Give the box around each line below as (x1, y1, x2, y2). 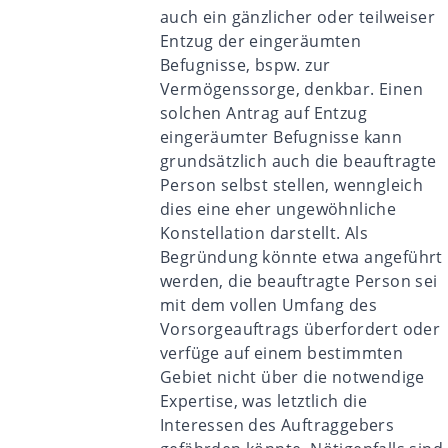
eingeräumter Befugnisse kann (160, 126, 403, 148)
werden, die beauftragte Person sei (160, 270, 438, 292)
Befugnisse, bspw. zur (160, 54, 331, 76)
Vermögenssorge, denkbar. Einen (160, 78, 423, 100)
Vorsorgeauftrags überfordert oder (160, 318, 441, 340)
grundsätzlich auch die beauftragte (160, 150, 437, 172)
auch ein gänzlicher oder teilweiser (160, 6, 435, 28)
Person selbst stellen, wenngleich (160, 174, 424, 196)
